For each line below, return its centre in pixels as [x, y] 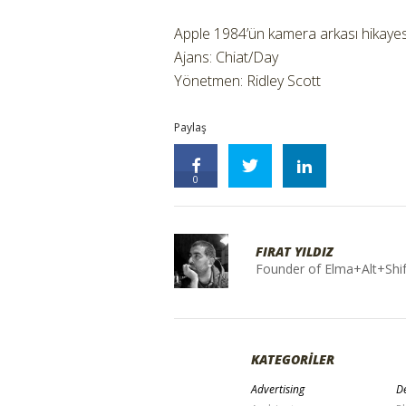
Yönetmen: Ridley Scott [247, 80]
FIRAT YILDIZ [295, 251]
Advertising [278, 389]
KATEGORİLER [293, 359]
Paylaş [190, 127]
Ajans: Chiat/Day [226, 57]
